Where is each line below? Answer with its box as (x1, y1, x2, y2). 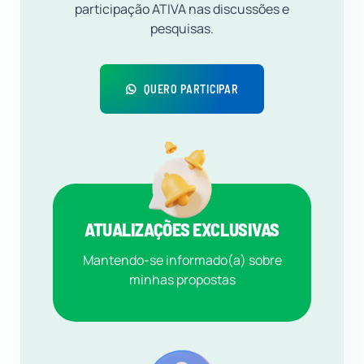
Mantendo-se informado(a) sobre (82, 251, 282, 270)
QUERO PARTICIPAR (144, 82, 239, 97)
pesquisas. (150, 19, 214, 38)
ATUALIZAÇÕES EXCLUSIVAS (84, 219, 279, 240)
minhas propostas (128, 271, 236, 289)
